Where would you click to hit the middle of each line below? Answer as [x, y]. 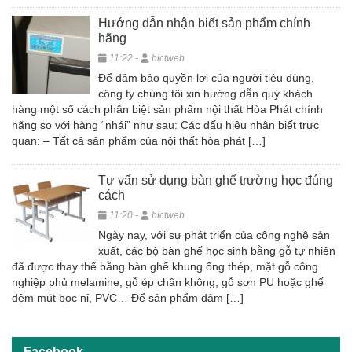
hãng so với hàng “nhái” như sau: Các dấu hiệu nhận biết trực [165, 125]
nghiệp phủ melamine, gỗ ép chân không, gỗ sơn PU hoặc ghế [168, 282]
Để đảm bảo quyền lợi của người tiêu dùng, [206, 78]
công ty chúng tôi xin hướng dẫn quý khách [205, 93]
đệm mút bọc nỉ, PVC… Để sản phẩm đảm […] [128, 298]
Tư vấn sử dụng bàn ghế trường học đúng [216, 180]
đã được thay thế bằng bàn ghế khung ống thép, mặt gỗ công [165, 266]
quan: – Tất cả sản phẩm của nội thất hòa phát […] [139, 141]
